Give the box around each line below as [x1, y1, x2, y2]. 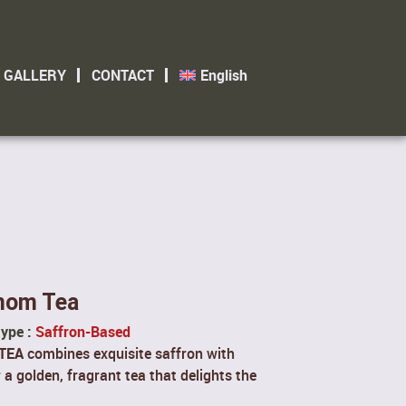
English [199, 65, 247, 85]
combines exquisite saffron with [24, 343, 235, 363]
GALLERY [3, 65, 66, 85]
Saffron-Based [35, 321, 130, 342]
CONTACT [91, 65, 154, 85]
